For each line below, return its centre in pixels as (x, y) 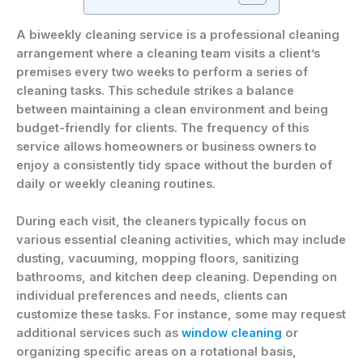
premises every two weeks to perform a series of (162, 73)
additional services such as (99, 333)
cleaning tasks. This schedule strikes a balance (155, 91)
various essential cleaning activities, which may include (181, 240)
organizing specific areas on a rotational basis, (156, 352)
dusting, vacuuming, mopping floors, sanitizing (158, 259)
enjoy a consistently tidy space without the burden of (174, 166)
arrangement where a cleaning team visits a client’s (168, 54)
